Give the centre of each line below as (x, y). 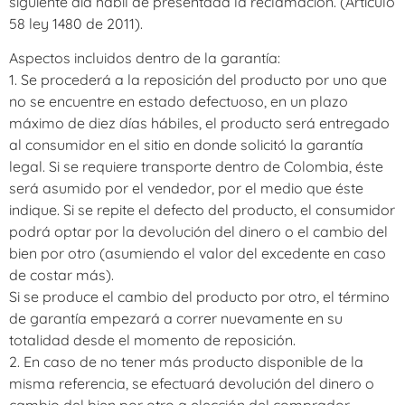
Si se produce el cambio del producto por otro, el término (199, 297)
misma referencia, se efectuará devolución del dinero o (192, 384)
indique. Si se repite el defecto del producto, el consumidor (202, 210)
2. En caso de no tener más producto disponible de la (186, 362)
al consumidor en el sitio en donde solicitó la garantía (186, 145)
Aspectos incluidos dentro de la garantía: (145, 58)
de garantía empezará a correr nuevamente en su (176, 319)
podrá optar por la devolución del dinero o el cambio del (198, 232)
